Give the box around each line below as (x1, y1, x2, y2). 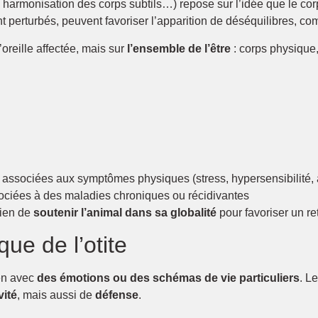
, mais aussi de (17, 289, 95, 302)
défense (95, 289, 138, 302)
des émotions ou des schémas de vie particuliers (37, 272, 300, 285)
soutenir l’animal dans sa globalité (33, 206, 216, 219)
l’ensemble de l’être (127, 42, 231, 55)
